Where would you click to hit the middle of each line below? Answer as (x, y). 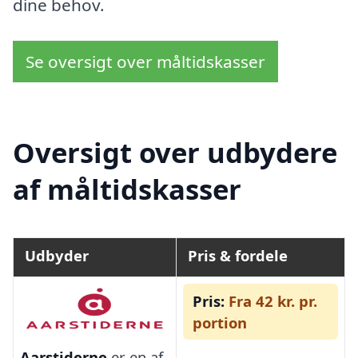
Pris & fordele (237, 256)
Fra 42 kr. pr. (271, 301)
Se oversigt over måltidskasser (145, 62)
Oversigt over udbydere (175, 153)
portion (220, 323)
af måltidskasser (127, 189)
